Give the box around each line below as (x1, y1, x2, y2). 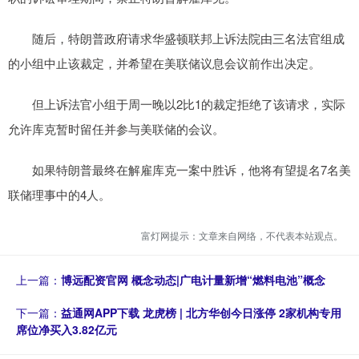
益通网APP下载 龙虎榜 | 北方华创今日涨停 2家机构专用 (61, 305, 341, 321)
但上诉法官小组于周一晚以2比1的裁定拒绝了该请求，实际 (8, 95, 345, 113)
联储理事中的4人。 (8, 186, 111, 204)
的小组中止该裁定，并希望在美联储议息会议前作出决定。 (8, 54, 321, 72)
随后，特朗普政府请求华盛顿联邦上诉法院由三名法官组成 (8, 30, 345, 47)
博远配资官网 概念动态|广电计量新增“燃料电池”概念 (61, 272, 325, 288)
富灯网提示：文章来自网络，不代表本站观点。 (141, 228, 343, 243)
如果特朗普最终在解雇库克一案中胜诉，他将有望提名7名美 (8, 161, 351, 179)
